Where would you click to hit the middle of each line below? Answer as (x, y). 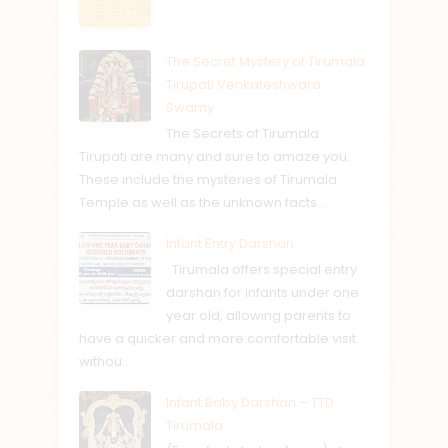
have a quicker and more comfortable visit (217, 338)
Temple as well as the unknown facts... (202, 202)
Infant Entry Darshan (230, 244)
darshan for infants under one (262, 292)
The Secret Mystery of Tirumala (265, 62)
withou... (105, 361)
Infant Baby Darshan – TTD (250, 402)
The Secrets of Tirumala (242, 133)
